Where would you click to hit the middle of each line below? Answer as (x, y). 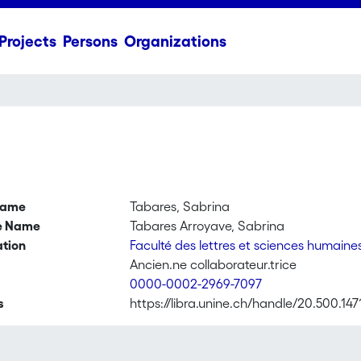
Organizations (175, 41)
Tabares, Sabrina (180, 206)
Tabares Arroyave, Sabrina (207, 226)
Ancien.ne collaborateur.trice (214, 264)
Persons (90, 41)
